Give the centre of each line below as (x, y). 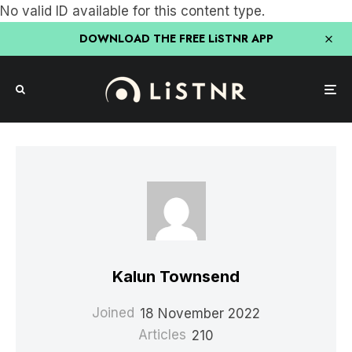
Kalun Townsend (176, 277)
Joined (113, 313)
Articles (162, 335)
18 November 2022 (200, 313)
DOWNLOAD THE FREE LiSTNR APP (176, 38)
